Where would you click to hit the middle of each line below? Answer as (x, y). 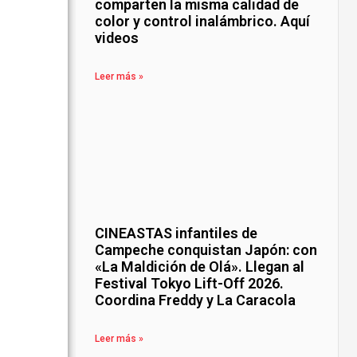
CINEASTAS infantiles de (177, 233)
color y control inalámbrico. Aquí (203, 22)
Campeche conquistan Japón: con (206, 250)
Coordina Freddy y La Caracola (196, 300)
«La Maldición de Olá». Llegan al (200, 267)
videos (117, 38)
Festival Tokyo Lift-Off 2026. (190, 284)
